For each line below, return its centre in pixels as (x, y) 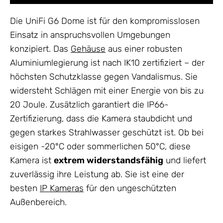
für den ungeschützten (130, 188)
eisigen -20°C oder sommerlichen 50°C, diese (100, 146)
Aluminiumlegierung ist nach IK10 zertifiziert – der (107, 62)
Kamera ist (32, 160)
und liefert (185, 160)
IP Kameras (62, 188)
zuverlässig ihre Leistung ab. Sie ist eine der (97, 174)
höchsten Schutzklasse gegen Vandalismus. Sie (104, 76)
